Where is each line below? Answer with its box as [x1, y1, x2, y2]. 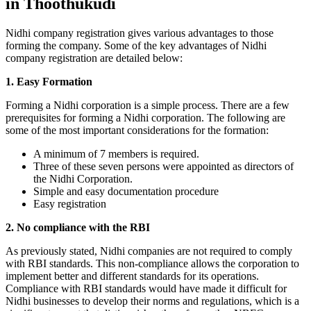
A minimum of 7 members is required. [33, 147, 202, 160]
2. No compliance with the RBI [6, 221, 150, 233]
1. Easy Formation [6, 75, 92, 87]
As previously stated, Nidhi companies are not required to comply [6, 244, 292, 257]
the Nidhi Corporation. [33, 172, 135, 185]
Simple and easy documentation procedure [33, 185, 219, 197]
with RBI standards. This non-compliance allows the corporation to [6, 257, 299, 269]
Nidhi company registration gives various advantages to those [6, 26, 274, 39]
